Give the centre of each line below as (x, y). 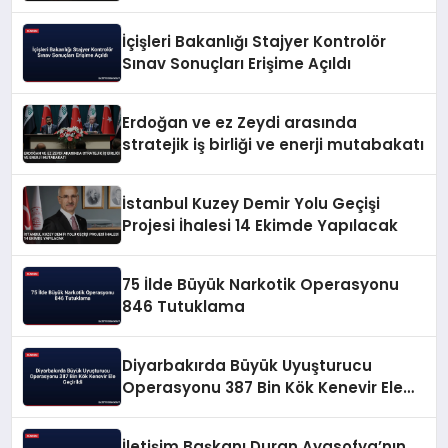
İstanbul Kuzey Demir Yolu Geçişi (251, 204)
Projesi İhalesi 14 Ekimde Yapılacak (260, 226)
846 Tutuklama (184, 307)
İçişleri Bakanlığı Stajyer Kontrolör (254, 42)
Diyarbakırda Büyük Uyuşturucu (247, 366)
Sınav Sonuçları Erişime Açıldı (237, 64)
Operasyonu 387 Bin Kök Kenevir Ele (263, 388)
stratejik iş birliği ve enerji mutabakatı (273, 145)
